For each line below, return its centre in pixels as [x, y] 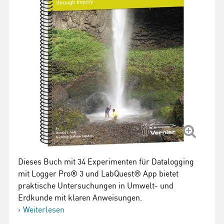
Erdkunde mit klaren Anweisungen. [80, 197]
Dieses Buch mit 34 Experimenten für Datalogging [106, 161]
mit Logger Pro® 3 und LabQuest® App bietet [98, 173]
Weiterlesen [44, 209]
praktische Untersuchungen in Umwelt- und [96, 185]
